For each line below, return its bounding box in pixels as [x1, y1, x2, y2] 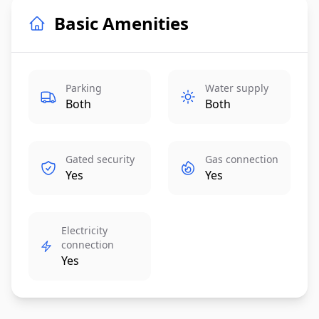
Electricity [61, 223, 108, 237]
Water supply [205, 80, 268, 95]
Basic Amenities [54, 11, 189, 35]
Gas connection [205, 152, 278, 166]
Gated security [66, 152, 135, 166]
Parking [66, 80, 102, 95]
